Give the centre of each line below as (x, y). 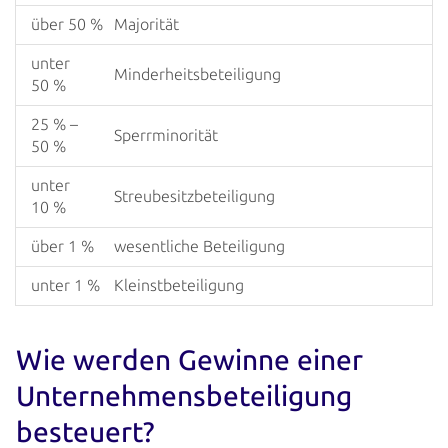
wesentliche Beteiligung (199, 246)
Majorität (146, 24)
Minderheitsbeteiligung (197, 74)
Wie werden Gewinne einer (189, 360)
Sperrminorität (166, 135)
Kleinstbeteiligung (179, 285)
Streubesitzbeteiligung (194, 196)
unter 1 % (65, 285)
